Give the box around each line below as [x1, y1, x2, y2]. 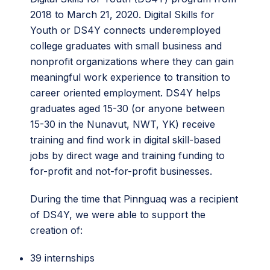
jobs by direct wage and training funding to [30, 149, 225, 162]
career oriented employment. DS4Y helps [30, 87, 221, 99]
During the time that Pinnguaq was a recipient [30, 193, 238, 205]
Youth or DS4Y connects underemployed [30, 24, 221, 36]
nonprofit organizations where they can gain [30, 55, 234, 67]
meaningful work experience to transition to [30, 71, 230, 83]
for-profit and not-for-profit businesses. [30, 165, 212, 177]
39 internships [30, 252, 95, 264]
